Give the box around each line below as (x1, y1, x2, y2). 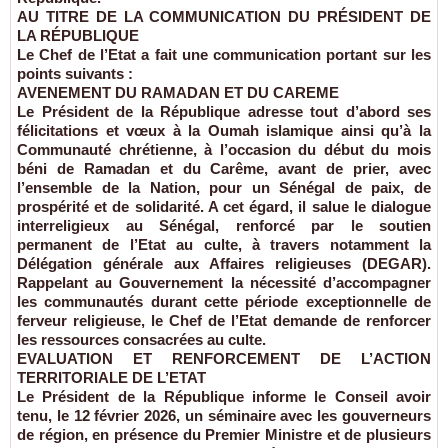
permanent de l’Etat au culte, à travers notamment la (17, 236, 431, 254)
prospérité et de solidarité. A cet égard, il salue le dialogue (17, 198, 431, 216)
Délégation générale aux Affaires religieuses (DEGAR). (17, 255, 431, 273)
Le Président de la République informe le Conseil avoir (17, 388, 431, 406)
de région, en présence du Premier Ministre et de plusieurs (17, 426, 431, 444)
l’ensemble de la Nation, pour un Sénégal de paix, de (17, 179, 431, 197)
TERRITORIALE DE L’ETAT (17, 369, 206, 387)
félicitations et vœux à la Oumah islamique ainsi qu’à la (17, 122, 431, 140)
